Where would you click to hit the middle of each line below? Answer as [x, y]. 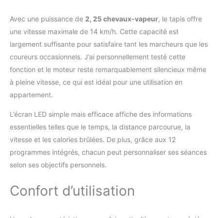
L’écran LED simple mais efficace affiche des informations [101, 114]
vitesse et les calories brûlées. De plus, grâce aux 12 [93, 140]
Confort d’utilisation [72, 191]
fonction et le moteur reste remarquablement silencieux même [108, 70]
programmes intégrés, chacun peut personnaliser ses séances [108, 152]
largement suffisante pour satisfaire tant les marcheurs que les [109, 44]
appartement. [31, 95]
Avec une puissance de [47, 19]
